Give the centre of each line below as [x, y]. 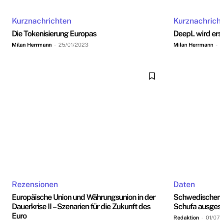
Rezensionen [35, 185]
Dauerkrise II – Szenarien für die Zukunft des [81, 207]
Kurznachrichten [41, 21]
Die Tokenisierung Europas [54, 33]
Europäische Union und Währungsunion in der [83, 197]
